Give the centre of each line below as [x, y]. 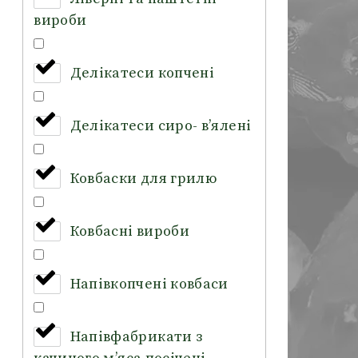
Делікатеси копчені [142, 74]
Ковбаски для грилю [144, 179]
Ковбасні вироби [129, 232]
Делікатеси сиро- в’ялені [161, 126]
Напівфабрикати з [136, 337]
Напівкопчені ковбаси [149, 284]
